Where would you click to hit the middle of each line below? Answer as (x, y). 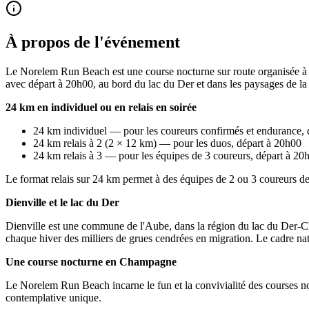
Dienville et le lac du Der (62, 202)
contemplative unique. (53, 297)
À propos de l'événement (93, 42)
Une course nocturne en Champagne (91, 261)
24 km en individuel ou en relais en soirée (101, 107)
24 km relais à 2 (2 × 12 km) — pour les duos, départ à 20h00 (167, 143)
